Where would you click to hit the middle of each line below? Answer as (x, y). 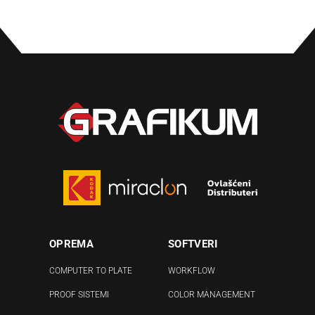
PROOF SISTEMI (79, 295)
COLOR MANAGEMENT (212, 295)
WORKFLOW (192, 271)
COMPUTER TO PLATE (91, 271)
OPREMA (71, 244)
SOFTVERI (193, 244)
